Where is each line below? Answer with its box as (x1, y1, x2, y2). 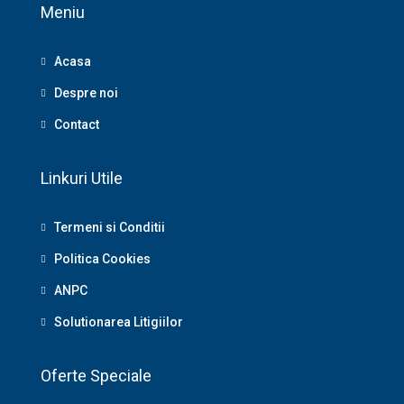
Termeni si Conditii (54, 219, 165, 234)
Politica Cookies (54, 251, 151, 266)
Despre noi (54, 85, 118, 100)
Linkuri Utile (41, 168, 123, 188)
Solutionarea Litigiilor (54, 314, 183, 329)
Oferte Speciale (41, 365, 151, 385)
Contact (54, 116, 99, 132)
